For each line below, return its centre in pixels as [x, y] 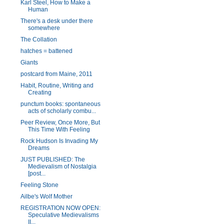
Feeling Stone [39, 185]
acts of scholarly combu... [62, 111]
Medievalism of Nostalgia [62, 166]
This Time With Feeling [59, 129]
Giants [29, 62]
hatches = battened [46, 51]
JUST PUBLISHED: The [52, 159]
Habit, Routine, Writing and [57, 85]
